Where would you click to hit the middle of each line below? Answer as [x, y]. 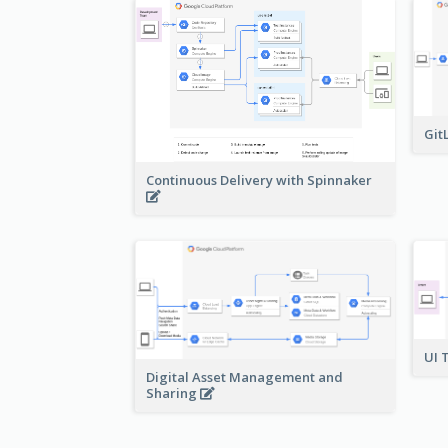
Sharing [173, 393]
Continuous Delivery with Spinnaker [260, 179]
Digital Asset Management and [244, 377]
